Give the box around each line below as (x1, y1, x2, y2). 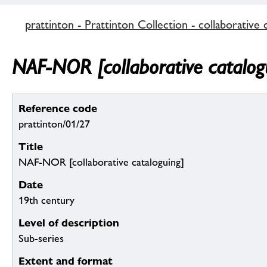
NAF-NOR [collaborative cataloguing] (18, 156, 184, 169)
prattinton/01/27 (18, 118, 90, 131)
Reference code (18, 102, 97, 115)
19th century (18, 194, 74, 207)
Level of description (18, 216, 119, 229)
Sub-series (18, 232, 64, 245)
